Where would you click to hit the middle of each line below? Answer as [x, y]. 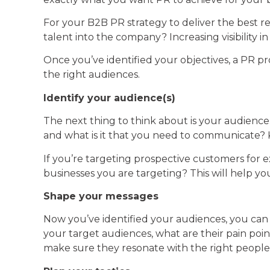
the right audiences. [92, 75]
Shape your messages [101, 196]
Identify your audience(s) [109, 98]
